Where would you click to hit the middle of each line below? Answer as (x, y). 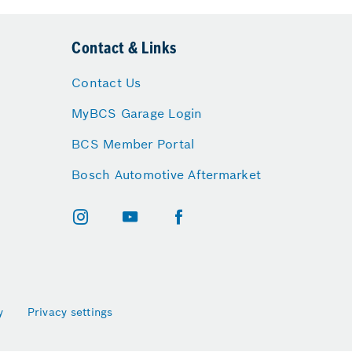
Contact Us (106, 82)
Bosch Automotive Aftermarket (166, 174)
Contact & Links (124, 49)
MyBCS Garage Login (137, 113)
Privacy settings (70, 312)
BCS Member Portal (133, 144)
